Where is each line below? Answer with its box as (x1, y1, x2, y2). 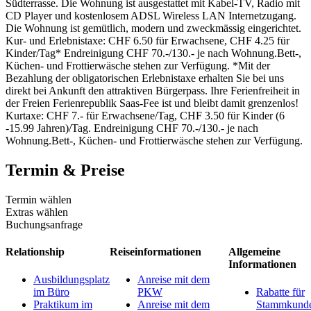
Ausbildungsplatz (33, 273, 110, 285)
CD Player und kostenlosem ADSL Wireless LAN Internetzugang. (6, 10, 296, 22)
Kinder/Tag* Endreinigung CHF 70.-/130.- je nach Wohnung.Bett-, (6, 47, 301, 60)
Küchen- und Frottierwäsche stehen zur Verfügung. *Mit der (6, 60, 270, 72)
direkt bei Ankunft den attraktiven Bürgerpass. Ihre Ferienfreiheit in (6, 85, 300, 97)
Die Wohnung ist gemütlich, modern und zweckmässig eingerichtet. (6, 22, 301, 35)
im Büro (33, 285, 69, 298)
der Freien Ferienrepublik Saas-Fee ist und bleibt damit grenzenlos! (6, 97, 299, 110)
